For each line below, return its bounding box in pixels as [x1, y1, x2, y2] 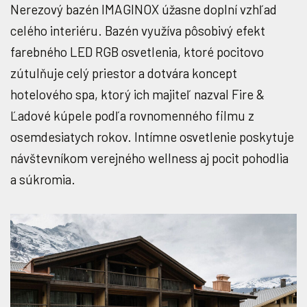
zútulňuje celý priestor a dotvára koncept [10, 65, 237, 81]
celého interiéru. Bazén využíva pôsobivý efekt [10, 23, 265, 38]
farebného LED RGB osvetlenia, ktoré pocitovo [10, 44, 264, 60]
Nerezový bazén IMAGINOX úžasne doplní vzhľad [10, 1, 277, 17]
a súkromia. [10, 171, 75, 187]
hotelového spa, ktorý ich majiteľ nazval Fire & [10, 86, 265, 102]
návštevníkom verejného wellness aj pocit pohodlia [10, 150, 288, 166]
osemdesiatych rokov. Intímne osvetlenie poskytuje [10, 129, 294, 145]
